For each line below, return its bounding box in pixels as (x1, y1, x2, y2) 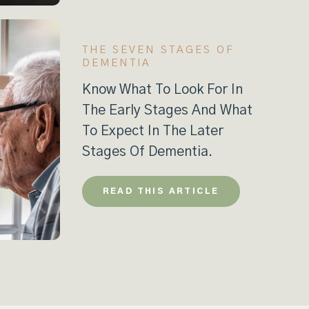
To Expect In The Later (81, 123, 223, 138)
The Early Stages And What (81, 103, 252, 117)
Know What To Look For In (81, 82, 243, 97)
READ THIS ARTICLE (102, 186, 219, 195)
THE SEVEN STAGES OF (81, 44, 235, 55)
